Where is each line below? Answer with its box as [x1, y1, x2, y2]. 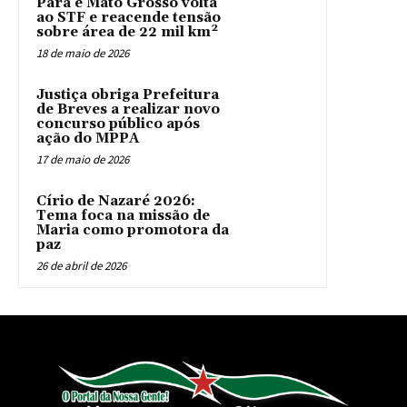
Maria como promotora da [36, 221, 229, 239]
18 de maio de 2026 [36, 45, 129, 61]
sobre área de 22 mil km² [36, 23, 219, 41]
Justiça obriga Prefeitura [36, 85, 219, 104]
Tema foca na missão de [36, 206, 210, 224]
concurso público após [36, 114, 200, 133]
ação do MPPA [36, 129, 139, 147]
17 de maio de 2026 [36, 151, 129, 167]
